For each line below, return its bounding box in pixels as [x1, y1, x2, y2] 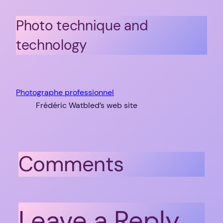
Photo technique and [16, 16, 148, 35]
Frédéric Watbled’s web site [36, 100, 137, 111]
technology [16, 35, 87, 54]
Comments [18, 150, 124, 178]
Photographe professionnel [16, 87, 114, 98]
